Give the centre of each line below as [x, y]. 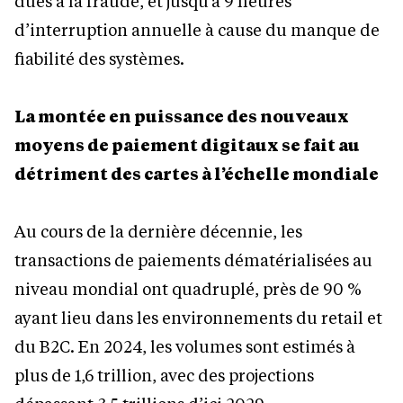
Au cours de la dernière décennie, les [158, 232]
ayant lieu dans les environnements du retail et [198, 318]
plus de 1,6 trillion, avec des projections [164, 376]
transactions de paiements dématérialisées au [193, 260]
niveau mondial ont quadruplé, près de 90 [179, 289]
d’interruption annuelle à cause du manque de [197, 30]
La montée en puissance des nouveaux [182, 116]
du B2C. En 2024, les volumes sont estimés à [185, 347]
